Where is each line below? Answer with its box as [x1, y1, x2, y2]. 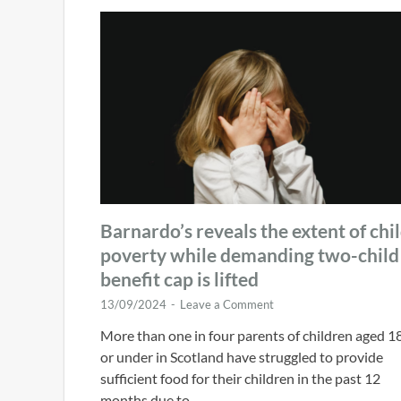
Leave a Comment [180, 296, 274, 311]
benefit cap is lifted [100, 267, 259, 290]
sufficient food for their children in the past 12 [100, 369, 380, 387]
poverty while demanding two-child [100, 243, 399, 266]
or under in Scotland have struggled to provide [100, 347, 383, 365]
